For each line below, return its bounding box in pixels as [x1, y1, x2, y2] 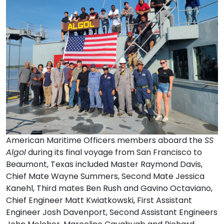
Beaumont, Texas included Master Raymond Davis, [6, 158, 202, 170]
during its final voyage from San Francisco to [26, 146, 202, 158]
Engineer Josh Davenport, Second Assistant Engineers [6, 206, 217, 218]
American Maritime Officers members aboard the [6, 134, 204, 146]
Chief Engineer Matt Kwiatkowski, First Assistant [6, 194, 192, 206]
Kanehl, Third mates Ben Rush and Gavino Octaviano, [6, 182, 212, 194]
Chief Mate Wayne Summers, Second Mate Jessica [6, 170, 204, 182]
